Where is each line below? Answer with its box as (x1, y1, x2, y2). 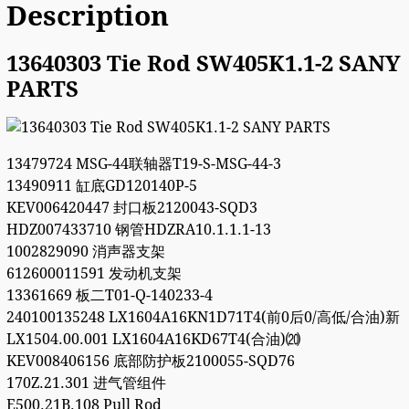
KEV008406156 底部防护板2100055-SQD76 (5, 352, 295, 371)
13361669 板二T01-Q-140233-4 (5, 287, 213, 305)
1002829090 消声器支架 (5, 243, 165, 261)
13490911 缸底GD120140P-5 (5, 177, 197, 195)
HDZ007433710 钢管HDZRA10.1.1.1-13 (5, 221, 271, 239)
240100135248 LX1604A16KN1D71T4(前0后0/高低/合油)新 (5, 309, 400, 327)
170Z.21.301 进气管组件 (5, 374, 166, 393)
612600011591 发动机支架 (5, 265, 182, 283)
